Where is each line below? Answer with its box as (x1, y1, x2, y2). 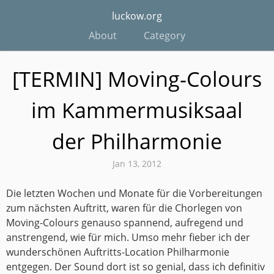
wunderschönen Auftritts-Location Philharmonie (6, 245, 229, 259)
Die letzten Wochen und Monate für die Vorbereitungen (6, 187, 262, 200)
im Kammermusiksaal (31, 96, 243, 124)
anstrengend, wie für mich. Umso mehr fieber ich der (6, 231, 250, 244)
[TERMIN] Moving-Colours (12, 65, 262, 93)
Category (144, 29, 185, 42)
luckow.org (112, 9, 162, 23)
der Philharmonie (52, 127, 222, 155)
